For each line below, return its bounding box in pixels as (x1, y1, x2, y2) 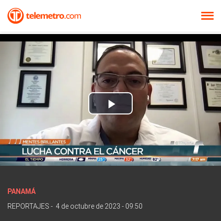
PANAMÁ (7, 187, 36, 195)
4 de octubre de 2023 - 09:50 (56, 202, 143, 210)
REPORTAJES (7, 202, 49, 210)
